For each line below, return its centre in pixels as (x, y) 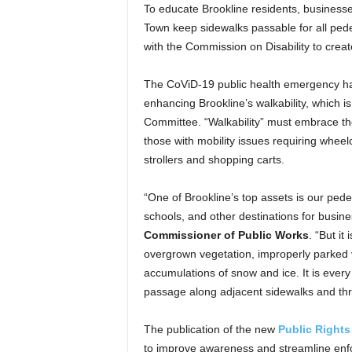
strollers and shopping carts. (214, 159)
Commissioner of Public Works (226, 235)
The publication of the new (211, 329)
